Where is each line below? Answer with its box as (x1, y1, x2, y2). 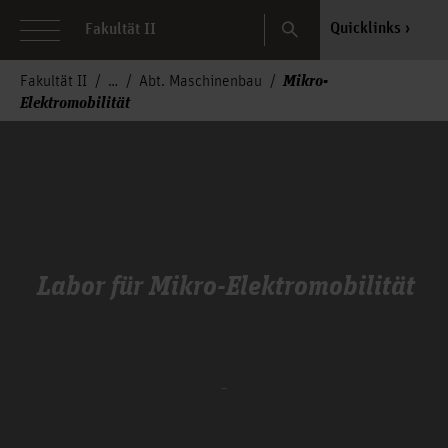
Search (284, 12, 329, 32)
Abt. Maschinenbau (139, 73, 262, 91)
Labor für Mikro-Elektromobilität (36, 266, 415, 303)
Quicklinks (330, 20, 401, 38)
